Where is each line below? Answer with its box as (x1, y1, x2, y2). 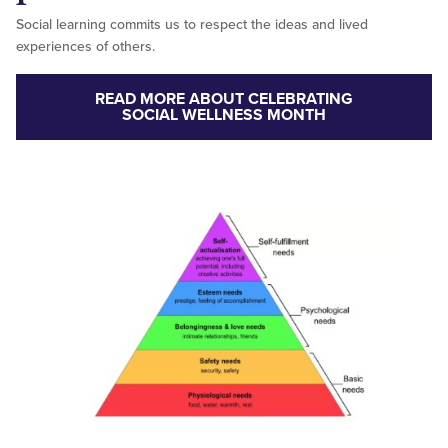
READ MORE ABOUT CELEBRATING (95, 89, 353, 110)
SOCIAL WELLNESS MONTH (122, 105, 326, 126)
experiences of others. (16, 38, 155, 56)
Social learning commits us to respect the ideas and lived (16, 16, 368, 34)
